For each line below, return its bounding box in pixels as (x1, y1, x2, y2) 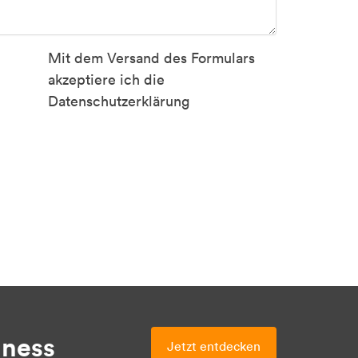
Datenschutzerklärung (47, 92, 189, 110)
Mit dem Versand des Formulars (47, 49, 255, 67)
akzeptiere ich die (47, 70, 165, 89)
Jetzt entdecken (167, 338, 261, 354)
